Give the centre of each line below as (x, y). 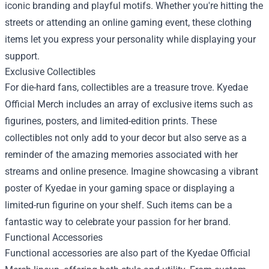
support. (22, 56)
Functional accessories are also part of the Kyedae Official (128, 253)
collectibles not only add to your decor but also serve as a (126, 138)
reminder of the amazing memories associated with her (121, 155)
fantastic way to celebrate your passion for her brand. (118, 222)
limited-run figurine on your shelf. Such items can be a (119, 205)
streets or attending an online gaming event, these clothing (128, 23)
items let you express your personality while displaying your (130, 39)
